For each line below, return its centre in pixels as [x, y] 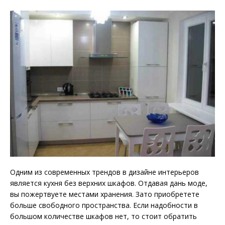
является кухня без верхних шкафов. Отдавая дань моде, [109, 183]
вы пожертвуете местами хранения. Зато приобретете [105, 194]
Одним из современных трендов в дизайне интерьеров [104, 172]
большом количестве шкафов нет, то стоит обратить [103, 216]
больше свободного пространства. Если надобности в [104, 205]
